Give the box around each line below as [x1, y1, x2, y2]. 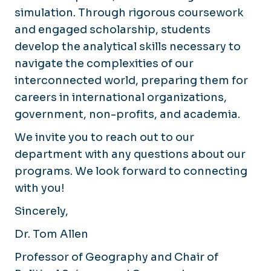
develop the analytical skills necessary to [15, 39, 241, 53]
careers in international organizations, [15, 90, 227, 104]
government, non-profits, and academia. [15, 107, 240, 121]
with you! [15, 181, 65, 195]
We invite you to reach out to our [15, 130, 194, 144]
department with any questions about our [15, 147, 246, 161]
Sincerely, [15, 204, 68, 218]
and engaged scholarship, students [15, 22, 211, 36]
